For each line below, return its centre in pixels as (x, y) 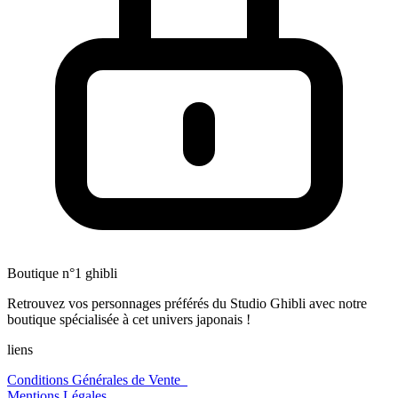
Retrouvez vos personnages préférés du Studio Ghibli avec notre (187, 304)
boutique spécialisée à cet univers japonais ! (129, 320)
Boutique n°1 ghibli (62, 274)
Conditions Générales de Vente (97, 380)
